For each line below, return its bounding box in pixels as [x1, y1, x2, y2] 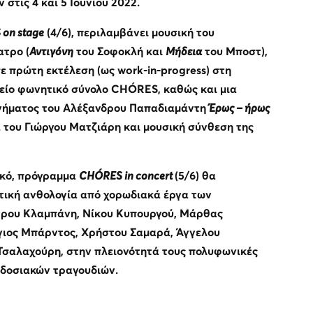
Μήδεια [165, 45, 202, 57]
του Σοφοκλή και [73, 45, 166, 57]
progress [160, 64, 206, 76]
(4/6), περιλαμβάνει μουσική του [43, 27, 214, 38]
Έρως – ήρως [208, 102, 270, 114]
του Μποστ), [201, 45, 268, 57]
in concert [122, 170, 175, 182]
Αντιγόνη [29, 45, 73, 57]
